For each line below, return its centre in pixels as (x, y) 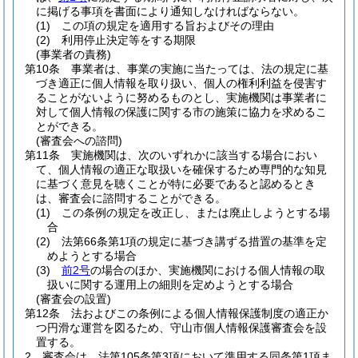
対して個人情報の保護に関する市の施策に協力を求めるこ (181, 112)
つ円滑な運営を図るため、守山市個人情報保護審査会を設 (181, 328)
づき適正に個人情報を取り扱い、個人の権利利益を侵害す (181, 83)
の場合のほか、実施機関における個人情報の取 (208, 270)
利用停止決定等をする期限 (129, 40)
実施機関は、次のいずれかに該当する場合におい (194, 155)
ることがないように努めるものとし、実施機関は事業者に (181, 97)
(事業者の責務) (74, 54)
